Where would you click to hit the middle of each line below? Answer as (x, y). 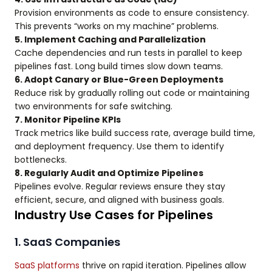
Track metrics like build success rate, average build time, (135, 133)
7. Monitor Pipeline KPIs (68, 120)
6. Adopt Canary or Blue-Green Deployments (119, 80)
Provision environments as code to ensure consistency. (132, 13)
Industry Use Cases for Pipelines (114, 215)
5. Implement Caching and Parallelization (110, 40)
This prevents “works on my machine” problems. (117, 26)
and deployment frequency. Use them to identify (119, 147)
